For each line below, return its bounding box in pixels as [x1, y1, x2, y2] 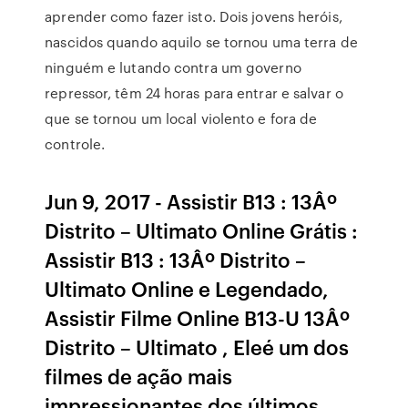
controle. [45, 134, 106, 154]
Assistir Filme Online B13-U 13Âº [45, 303, 351, 331]
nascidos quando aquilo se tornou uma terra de [45, 32, 358, 52]
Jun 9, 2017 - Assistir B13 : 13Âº [45, 187, 338, 215]
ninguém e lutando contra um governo [45, 57, 301, 77]
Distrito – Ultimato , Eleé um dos [45, 332, 350, 361]
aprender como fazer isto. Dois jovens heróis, [45, 6, 342, 26]
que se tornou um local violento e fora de [45, 108, 318, 128]
